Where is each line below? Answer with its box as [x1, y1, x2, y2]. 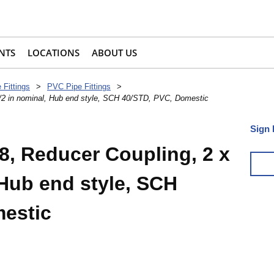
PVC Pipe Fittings [47, 82, 111, 92]
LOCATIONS [28, 46, 80, 59]
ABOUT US [92, 46, 137, 59]
